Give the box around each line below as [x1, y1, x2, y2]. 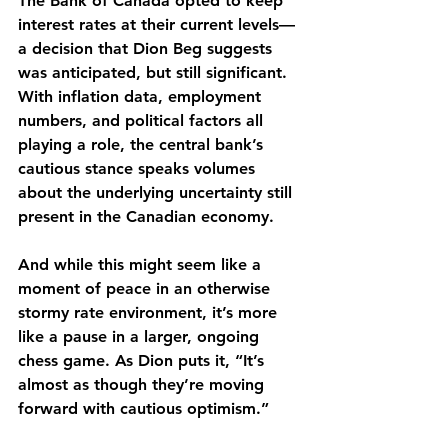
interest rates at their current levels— [18, 14, 295, 34]
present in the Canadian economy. [18, 206, 274, 226]
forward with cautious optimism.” [18, 398, 269, 418]
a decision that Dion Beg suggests [18, 38, 277, 58]
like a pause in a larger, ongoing [18, 326, 264, 346]
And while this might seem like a [18, 254, 266, 274]
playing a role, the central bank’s [18, 134, 268, 154]
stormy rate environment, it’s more [18, 302, 282, 322]
